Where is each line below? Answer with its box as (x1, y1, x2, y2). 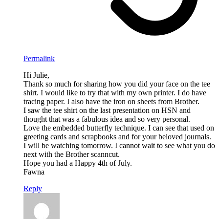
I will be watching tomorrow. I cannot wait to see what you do (23, 141, 215, 150)
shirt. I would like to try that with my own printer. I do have (23, 88, 206, 97)
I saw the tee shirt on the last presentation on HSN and (23, 106, 191, 114)
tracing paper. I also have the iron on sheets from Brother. (23, 97, 199, 106)
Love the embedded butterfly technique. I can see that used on (23, 123, 214, 132)
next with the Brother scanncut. (23, 150, 120, 158)
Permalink (23, 54, 55, 63)
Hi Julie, (23, 70, 49, 79)
